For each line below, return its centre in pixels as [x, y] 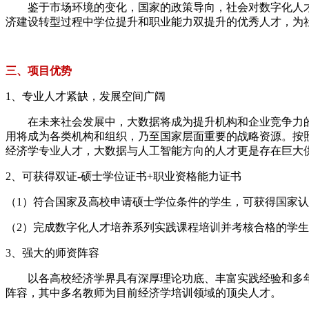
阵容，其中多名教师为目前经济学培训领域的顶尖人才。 [143, 292]
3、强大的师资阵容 [52, 252]
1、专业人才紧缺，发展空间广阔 [86, 96]
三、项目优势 [39, 70]
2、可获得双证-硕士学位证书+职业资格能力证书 [123, 176]
